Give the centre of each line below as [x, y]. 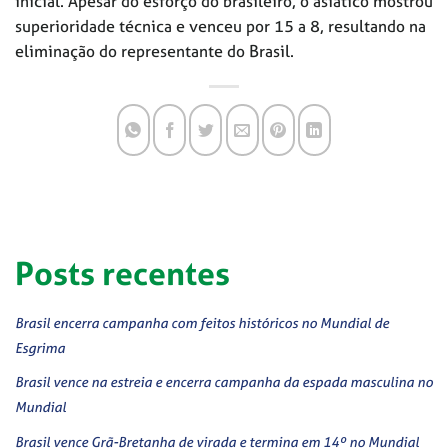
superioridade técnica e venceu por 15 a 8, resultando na [220, 25]
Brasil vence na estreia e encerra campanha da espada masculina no [224, 382]
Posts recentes [122, 273]
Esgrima [40, 347]
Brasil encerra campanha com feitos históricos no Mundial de [202, 322]
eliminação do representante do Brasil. [154, 50]
